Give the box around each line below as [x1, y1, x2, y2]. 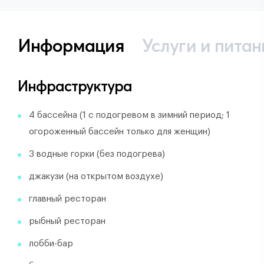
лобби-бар [29, 239, 73, 248]
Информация [18, 35, 124, 57]
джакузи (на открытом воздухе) [29, 172, 163, 181]
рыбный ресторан [29, 217, 105, 226]
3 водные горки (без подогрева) [29, 150, 165, 159]
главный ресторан [29, 194, 106, 203]
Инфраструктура [18, 77, 132, 95]
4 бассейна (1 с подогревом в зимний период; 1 [29, 111, 230, 120]
